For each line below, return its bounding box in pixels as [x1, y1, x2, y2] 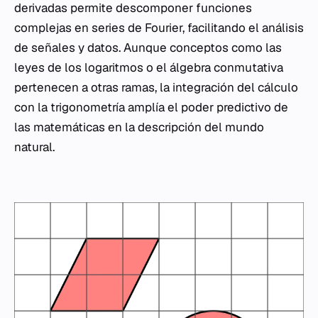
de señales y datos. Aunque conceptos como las [14, 40, 282, 56]
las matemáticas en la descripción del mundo [14, 119, 264, 136]
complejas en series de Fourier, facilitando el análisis [14, 20, 304, 36]
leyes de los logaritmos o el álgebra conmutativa [14, 60, 283, 76]
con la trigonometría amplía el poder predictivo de [14, 99, 288, 116]
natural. [14, 139, 55, 155]
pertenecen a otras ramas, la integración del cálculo [14, 79, 298, 96]
